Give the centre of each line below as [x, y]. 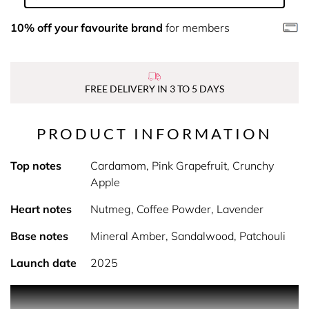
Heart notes [41, 209]
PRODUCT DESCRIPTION [154, 293]
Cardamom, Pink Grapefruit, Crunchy [182, 166]
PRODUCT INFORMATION [154, 133]
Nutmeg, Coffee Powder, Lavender [177, 209]
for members [196, 28]
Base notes [39, 236]
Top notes [36, 166]
